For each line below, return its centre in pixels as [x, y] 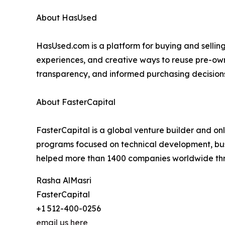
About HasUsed [67, 18]
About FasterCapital [76, 102]
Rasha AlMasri [64, 181]
